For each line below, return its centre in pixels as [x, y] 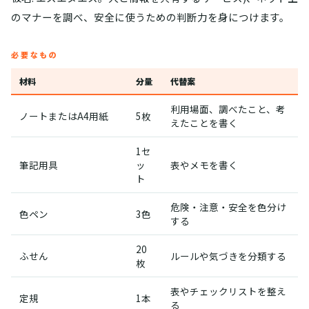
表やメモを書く [204, 165]
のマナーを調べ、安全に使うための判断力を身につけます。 [150, 17]
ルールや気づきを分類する [228, 256]
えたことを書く [204, 123]
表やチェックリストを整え [228, 291]
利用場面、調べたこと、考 [228, 109]
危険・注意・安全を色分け [228, 207]
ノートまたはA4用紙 [64, 116]
